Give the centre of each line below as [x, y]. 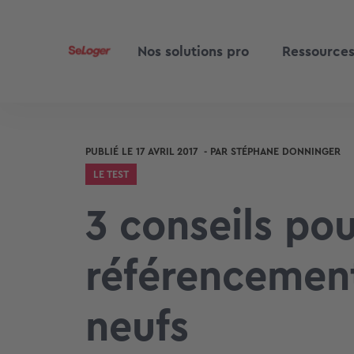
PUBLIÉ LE [109, 151]
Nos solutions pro [194, 51]
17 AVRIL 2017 [167, 151]
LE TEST [111, 174]
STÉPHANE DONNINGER [285, 151]
